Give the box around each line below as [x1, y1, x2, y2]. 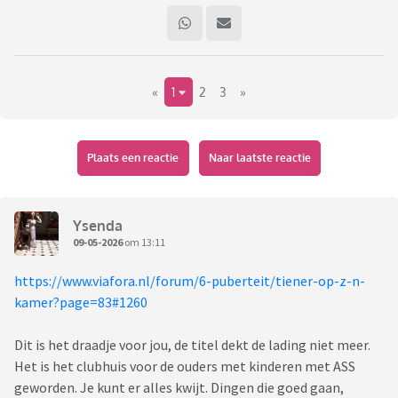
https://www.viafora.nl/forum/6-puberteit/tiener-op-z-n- [14, 272, 365, 291]
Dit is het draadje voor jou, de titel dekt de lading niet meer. [14, 336, 370, 354]
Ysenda [73, 216, 123, 235]
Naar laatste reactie [208, 151, 311, 165]
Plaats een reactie [87, 151, 179, 165]
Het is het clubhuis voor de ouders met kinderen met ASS [14, 357, 355, 376]
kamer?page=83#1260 [14, 293, 147, 312]
